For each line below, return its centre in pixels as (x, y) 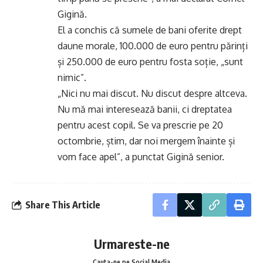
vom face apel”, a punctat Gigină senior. (141, 157)
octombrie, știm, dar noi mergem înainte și (146, 141)
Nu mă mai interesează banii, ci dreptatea (145, 109)
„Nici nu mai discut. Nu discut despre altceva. (152, 93)
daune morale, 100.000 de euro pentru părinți (153, 46)
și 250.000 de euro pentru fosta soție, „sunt (150, 62)
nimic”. (72, 77)
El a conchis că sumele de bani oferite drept (150, 30)
